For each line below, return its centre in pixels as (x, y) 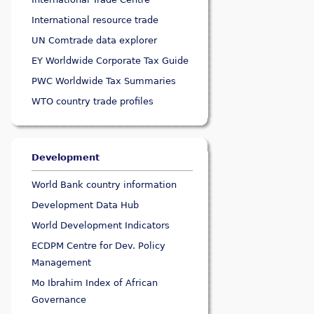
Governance (59, 300)
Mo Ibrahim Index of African (95, 283)
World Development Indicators (101, 226)
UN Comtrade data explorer (95, 41)
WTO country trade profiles (93, 102)
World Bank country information (104, 185)
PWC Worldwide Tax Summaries (104, 81)
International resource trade (95, 20)
